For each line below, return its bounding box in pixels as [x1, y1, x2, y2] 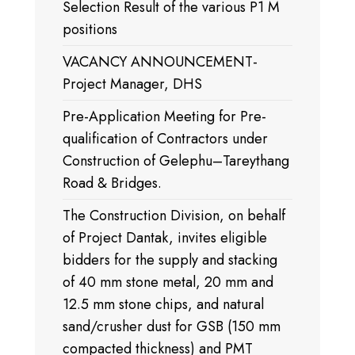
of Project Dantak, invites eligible [63, 227, 267, 248]
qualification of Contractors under [63, 128, 268, 149]
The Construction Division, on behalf [63, 205, 285, 226]
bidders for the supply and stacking [63, 250, 277, 270]
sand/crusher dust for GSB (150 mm [63, 316, 281, 337]
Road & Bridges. [63, 173, 162, 193]
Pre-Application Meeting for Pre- [63, 106, 266, 127]
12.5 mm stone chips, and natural [63, 294, 264, 315]
